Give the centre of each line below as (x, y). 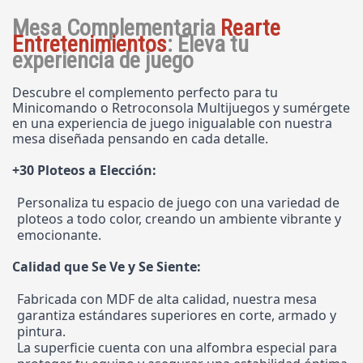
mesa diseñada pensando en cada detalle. (140, 138)
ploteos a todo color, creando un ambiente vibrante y (179, 218)
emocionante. (59, 235)
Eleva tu (211, 44)
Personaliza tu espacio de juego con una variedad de (178, 202)
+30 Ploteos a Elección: (84, 170)
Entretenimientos (90, 44)
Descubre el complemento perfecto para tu (145, 92)
